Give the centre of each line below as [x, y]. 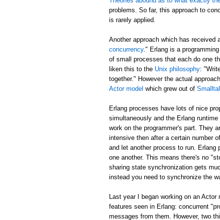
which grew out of [170, 88]
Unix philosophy [177, 69]
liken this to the [132, 69]
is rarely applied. [132, 20]
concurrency [126, 49]
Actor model [126, 88]
